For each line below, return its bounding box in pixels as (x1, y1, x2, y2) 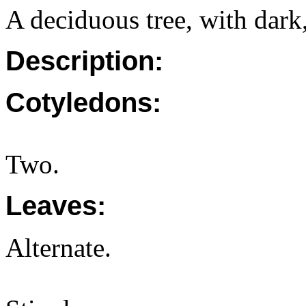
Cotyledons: (5, 87, 161, 117)
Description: (5, 46, 163, 76)
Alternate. (5, 233, 111, 262)
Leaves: (5, 191, 106, 221)
